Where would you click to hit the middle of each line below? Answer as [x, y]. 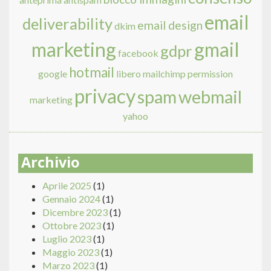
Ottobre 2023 [72, 226]
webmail [210, 97]
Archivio [51, 165]
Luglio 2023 [67, 239]
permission [210, 74]
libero [129, 74]
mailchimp [164, 74]
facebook [138, 53]
